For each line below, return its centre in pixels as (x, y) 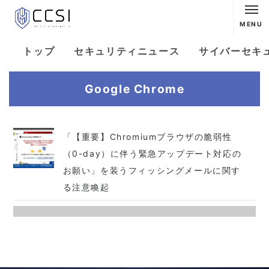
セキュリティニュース (127, 51)
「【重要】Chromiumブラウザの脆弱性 (147, 136)
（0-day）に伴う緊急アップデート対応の (152, 153)
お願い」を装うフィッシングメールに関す (152, 170)
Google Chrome (134, 89)
